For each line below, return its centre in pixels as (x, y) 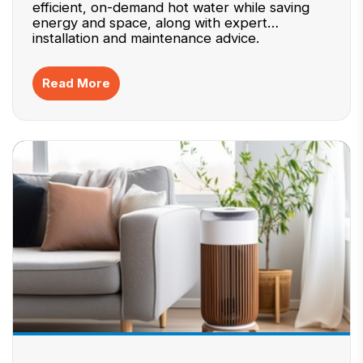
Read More (76, 83)
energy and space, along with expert (150, 23)
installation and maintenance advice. (146, 38)
